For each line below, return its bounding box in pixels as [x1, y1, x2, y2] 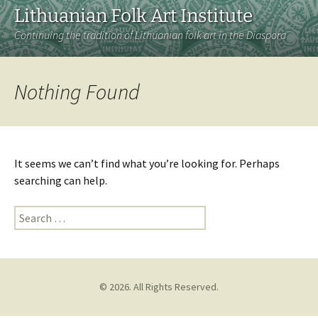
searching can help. [14, 173, 107, 187]
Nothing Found [14, 78, 140, 105]
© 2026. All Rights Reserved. [99, 280, 219, 293]
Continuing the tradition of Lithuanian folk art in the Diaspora [14, 28, 286, 42]
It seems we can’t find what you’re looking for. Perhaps [14, 156, 280, 170]
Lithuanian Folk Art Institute [14, 5, 253, 27]
